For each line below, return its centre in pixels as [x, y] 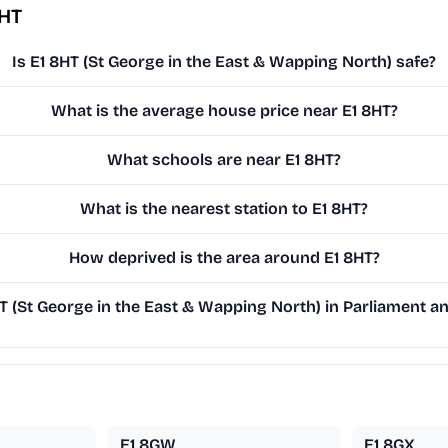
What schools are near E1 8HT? [224, 160]
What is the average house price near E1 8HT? [224, 111]
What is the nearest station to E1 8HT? [224, 209]
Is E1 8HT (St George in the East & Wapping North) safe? [224, 62]
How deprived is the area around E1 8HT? [224, 258]
